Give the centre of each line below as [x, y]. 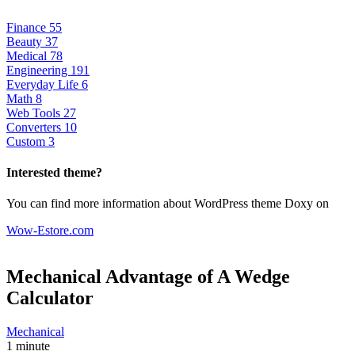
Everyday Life [44, 84]
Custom [27, 141]
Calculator [50, 298]
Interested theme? [54, 172]
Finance [28, 27]
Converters [35, 127]
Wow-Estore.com [50, 231]
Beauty [26, 41]
